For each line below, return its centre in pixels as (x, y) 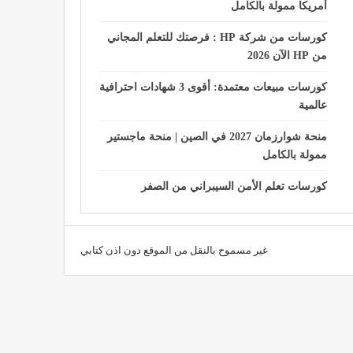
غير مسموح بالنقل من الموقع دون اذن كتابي (174, 250)
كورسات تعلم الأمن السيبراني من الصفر (234, 186)
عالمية (313, 105)
